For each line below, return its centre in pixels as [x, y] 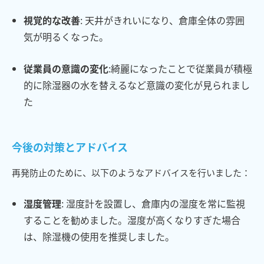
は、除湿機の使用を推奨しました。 [99, 236]
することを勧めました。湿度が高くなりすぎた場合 [132, 220]
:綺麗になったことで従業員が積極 [180, 68]
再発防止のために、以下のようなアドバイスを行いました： [131, 172]
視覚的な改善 [52, 20]
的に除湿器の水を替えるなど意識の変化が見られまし [137, 85]
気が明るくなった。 [66, 36]
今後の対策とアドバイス [70, 146]
